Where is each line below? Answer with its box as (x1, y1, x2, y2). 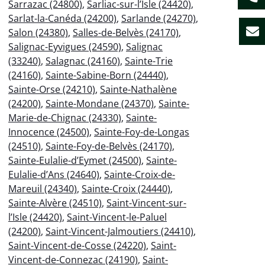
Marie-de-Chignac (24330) (8, 111, 121, 124)
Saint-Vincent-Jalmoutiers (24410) (46, 224, 193, 238)
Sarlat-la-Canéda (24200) (8, 11, 117, 25)
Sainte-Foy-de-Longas (94, 125, 189, 138)
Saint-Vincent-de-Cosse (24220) (8, 238, 146, 252)
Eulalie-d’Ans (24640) (8, 167, 99, 181)
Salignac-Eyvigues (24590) (8, 40, 121, 53)
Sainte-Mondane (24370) (46, 96, 154, 110)
